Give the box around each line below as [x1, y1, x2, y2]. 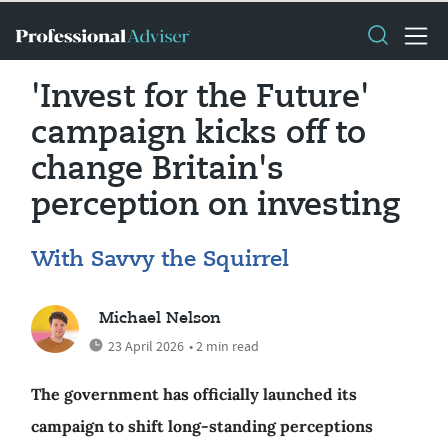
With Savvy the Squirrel [31, 249, 289, 271]
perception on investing [31, 190, 400, 222]
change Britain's [31, 154, 284, 186]
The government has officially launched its [31, 384, 357, 404]
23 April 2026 [108, 337, 184, 355]
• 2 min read [189, 337, 259, 355]
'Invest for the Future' [31, 82, 369, 114]
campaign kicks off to [31, 118, 366, 150]
